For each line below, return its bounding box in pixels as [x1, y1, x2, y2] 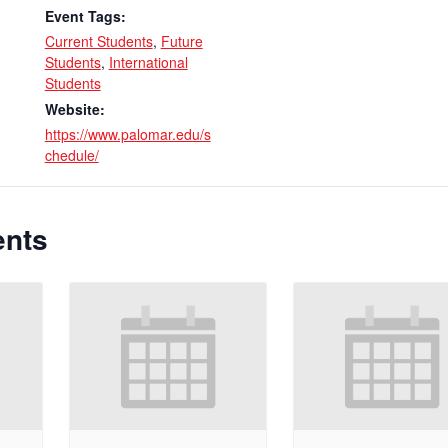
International [108, 52, 188, 72]
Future [160, 31, 203, 51]
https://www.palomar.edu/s [44, 124, 211, 144]
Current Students [44, 31, 153, 51]
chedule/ [44, 145, 99, 165]
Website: [44, 99, 105, 119]
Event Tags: [44, 6, 126, 26]
